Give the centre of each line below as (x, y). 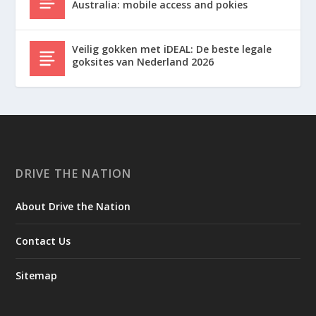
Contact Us (43, 241)
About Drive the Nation (73, 207)
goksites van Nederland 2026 (143, 62)
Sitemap (37, 276)
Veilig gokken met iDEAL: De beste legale (172, 49)
